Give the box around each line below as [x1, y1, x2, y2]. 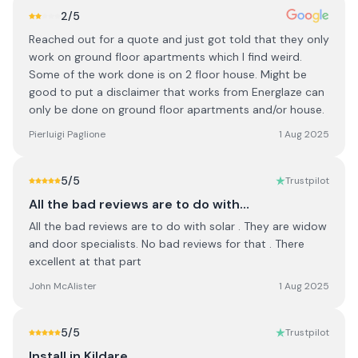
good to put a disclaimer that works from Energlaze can [29, 85, 324, 99]
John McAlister [29, 280, 97, 292]
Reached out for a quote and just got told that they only [29, 32, 329, 46]
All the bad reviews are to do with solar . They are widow [29, 219, 327, 233]
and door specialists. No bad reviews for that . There [29, 237, 304, 251]
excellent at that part [29, 254, 141, 268]
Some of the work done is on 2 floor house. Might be [29, 67, 307, 82]
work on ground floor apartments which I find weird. [29, 50, 302, 64]
